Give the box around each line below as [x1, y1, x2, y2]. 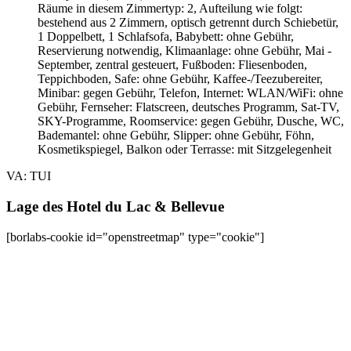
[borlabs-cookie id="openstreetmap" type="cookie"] [6, 230, 264, 244]
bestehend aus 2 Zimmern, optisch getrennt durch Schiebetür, [38, 16, 338, 30]
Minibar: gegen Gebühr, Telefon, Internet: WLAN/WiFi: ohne [38, 86, 343, 100]
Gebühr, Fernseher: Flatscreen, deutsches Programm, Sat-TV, [38, 100, 339, 114]
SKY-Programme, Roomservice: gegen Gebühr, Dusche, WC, [38, 114, 344, 128]
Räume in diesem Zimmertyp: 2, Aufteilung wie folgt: [38, 2, 302, 16]
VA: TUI [6, 169, 51, 183]
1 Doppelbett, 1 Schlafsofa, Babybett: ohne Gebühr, [38, 30, 294, 44]
